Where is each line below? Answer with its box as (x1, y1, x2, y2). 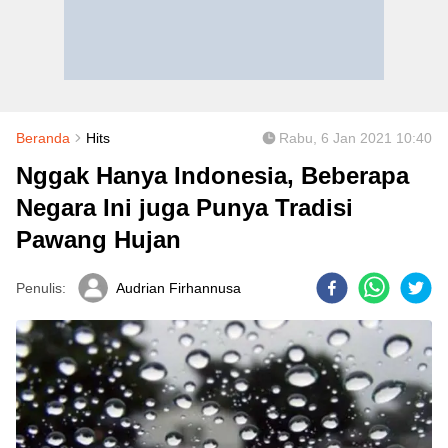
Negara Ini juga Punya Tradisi (16, 194, 353, 221)
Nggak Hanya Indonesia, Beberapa (16, 162, 409, 189)
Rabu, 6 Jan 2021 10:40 (279, 130, 432, 146)
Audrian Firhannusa (116, 280, 241, 296)
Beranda (16, 130, 70, 146)
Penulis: (16, 280, 66, 296)
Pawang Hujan (16, 226, 181, 253)
